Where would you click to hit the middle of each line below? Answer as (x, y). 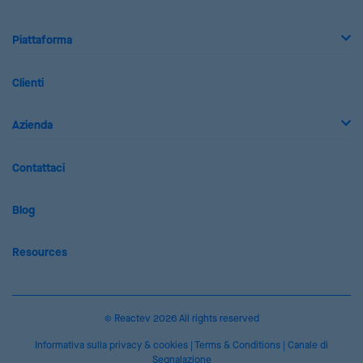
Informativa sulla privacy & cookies (111, 346)
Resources (40, 253)
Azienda (32, 126)
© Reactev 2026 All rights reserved (181, 319)
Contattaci (38, 169)
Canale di (308, 346)
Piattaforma (42, 41)
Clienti (28, 84)
